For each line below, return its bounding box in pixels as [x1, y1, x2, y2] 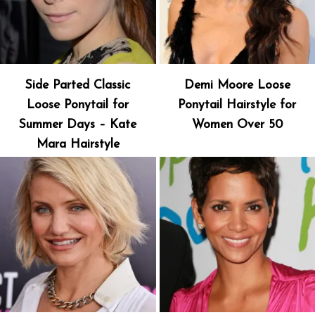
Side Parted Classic [25, 79, 131, 91]
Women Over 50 [191, 118, 283, 131]
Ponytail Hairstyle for [178, 98, 297, 111]
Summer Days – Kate [19, 118, 137, 131]
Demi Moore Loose [184, 79, 290, 91]
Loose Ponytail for [27, 98, 129, 111]
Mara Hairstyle [36, 138, 120, 150]
